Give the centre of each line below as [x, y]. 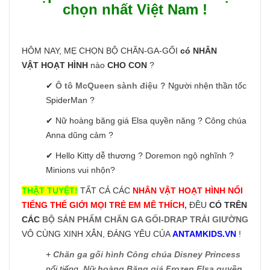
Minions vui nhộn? [80, 170]
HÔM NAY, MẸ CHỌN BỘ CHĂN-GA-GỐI [101, 50]
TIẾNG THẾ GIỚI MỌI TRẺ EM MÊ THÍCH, [104, 205]
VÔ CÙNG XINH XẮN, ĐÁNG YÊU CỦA [97, 234]
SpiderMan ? [70, 100]
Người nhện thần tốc [207, 85]
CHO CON [128, 65]
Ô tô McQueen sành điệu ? [111, 85]
